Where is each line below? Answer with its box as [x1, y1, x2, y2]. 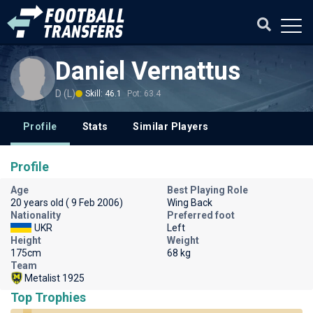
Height [10, 235, 41, 246]
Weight [167, 235, 199, 246]
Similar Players [133, 121, 209, 132]
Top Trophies [10, 290, 86, 305]
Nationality [10, 210, 61, 221]
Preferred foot [167, 210, 235, 221]
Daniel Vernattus [55, 57, 240, 86]
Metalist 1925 [24, 272, 85, 284]
